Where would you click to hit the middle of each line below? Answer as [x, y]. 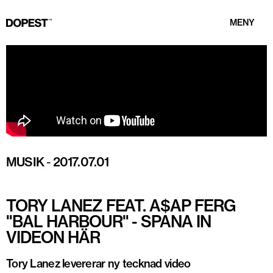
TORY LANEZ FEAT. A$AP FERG [121, 206]
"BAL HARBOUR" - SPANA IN [109, 222]
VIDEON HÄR [53, 237]
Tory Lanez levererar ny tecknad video [98, 264]
